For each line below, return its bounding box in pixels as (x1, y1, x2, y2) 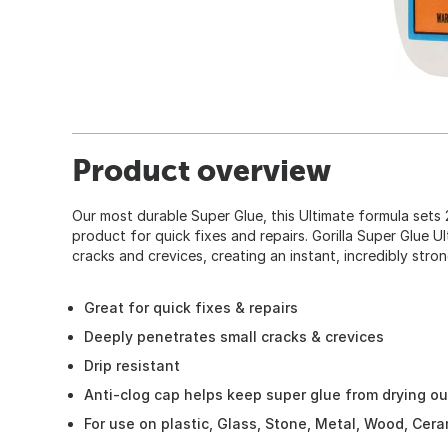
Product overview (72, 152, 331, 187)
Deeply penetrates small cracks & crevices (84, 327, 384, 345)
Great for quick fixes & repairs (84, 298, 298, 316)
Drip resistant (84, 356, 180, 374)
